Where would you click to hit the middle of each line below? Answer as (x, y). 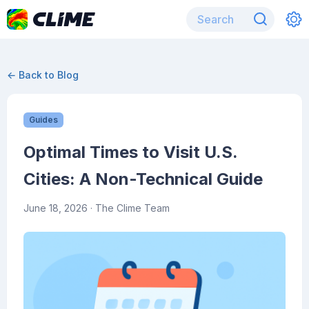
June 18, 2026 (56, 208)
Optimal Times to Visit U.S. (130, 152)
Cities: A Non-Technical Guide (143, 179)
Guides (43, 120)
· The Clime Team (129, 208)
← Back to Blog (43, 75)
